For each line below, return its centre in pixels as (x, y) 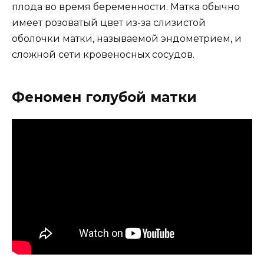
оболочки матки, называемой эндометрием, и (127, 39)
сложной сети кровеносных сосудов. (103, 55)
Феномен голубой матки (104, 98)
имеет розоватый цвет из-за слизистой (109, 23)
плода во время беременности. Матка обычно (126, 7)
